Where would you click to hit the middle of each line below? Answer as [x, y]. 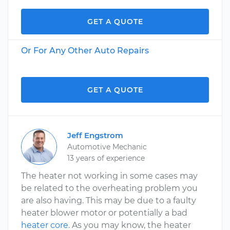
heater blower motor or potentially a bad [104, 213]
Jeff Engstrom [95, 135]
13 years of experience [106, 158]
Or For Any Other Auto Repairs [85, 51]
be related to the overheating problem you [109, 188]
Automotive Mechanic [107, 147]
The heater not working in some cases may [109, 176]
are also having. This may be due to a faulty [109, 200]
